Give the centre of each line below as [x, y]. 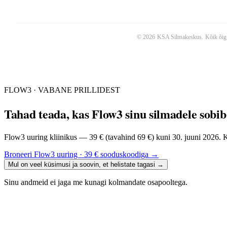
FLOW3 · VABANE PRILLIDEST [62, 90]
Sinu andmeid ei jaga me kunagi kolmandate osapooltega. [96, 182]
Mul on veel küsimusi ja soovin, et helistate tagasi [82, 165]
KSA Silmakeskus [179, 37]
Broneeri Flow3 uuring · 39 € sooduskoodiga [76, 155]
